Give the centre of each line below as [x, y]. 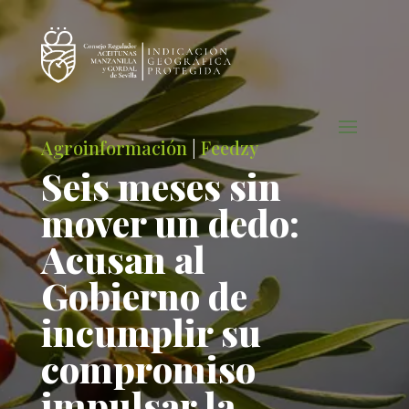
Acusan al [123, 259]
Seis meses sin [161, 186]
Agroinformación [114, 147]
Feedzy [229, 147]
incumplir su [151, 332]
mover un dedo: [170, 222]
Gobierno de [144, 295]
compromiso [148, 368]
